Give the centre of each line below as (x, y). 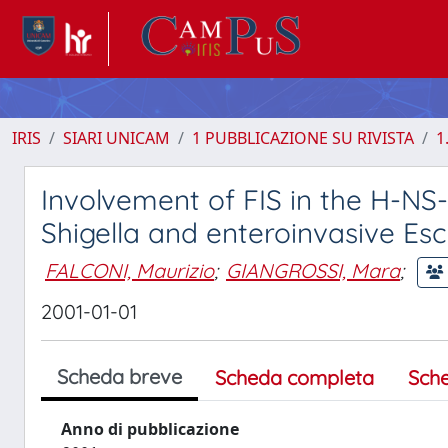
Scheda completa (294, 377)
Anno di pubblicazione (150, 429)
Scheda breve (119, 376)
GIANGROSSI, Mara (313, 270)
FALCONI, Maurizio (129, 270)
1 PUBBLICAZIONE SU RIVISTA (303, 138)
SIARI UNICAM (116, 138)
